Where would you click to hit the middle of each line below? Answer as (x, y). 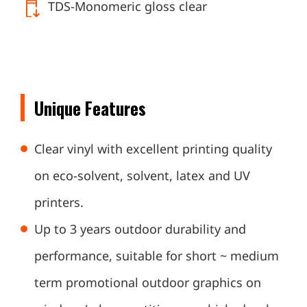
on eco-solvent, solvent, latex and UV (142, 177)
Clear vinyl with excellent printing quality (153, 150)
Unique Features (90, 108)
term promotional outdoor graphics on (148, 284)
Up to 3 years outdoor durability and (140, 231)
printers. (59, 204)
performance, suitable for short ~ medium (157, 257)
